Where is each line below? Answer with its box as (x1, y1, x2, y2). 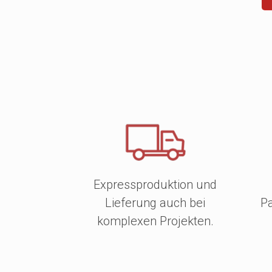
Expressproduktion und (93, 177, 217, 192)
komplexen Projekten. (97, 213, 214, 228)
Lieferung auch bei (105, 195, 206, 210)
